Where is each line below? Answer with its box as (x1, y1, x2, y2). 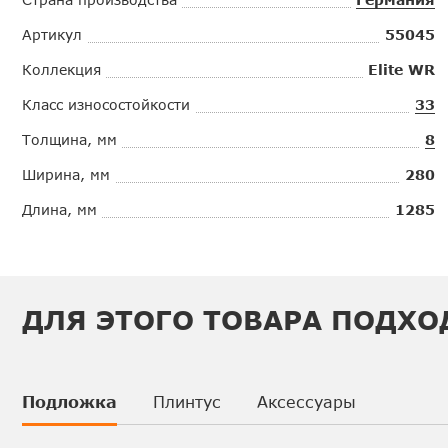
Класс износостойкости (22, 95, 190, 113)
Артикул (22, 25, 82, 43)
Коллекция (22, 60, 101, 78)
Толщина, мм (22, 130, 117, 148)
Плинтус (153, 392, 221, 412)
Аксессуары (257, 392, 356, 412)
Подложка (22, 392, 117, 412)
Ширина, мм (22, 165, 110, 183)
